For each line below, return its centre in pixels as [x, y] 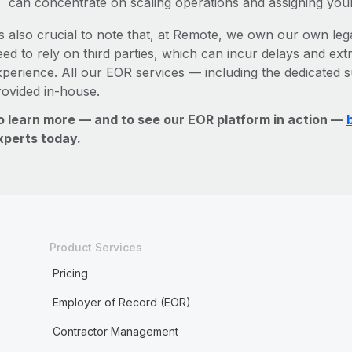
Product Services [95, 247]
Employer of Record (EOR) [121, 302]
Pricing [70, 273]
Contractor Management [115, 331]
